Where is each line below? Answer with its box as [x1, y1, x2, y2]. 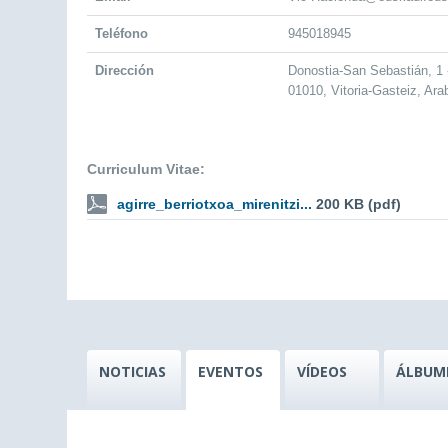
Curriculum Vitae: [87, 161, 205, 177]
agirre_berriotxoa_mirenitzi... [117, 196, 312, 212]
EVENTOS [198, 362, 263, 381]
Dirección [95, 63, 154, 78]
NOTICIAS [99, 362, 166, 381]
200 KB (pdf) [316, 196, 401, 212]
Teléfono [95, 26, 148, 41]
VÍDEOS [297, 362, 347, 381]
